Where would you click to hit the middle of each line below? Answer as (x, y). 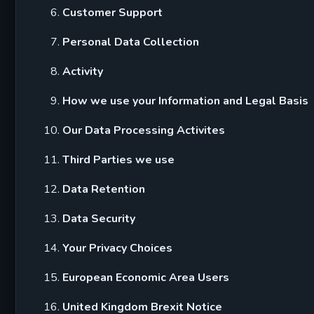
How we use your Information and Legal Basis (185, 101)
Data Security (99, 219)
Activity (83, 71)
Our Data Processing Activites (144, 130)
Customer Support (112, 13)
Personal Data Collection (131, 42)
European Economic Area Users (146, 278)
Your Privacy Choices (117, 248)
